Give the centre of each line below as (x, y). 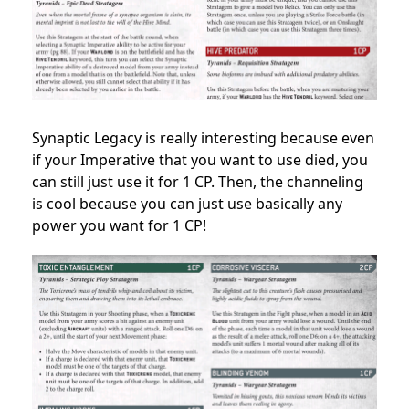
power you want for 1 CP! (119, 225)
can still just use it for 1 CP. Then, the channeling (198, 181)
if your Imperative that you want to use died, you (200, 159)
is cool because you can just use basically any (187, 203)
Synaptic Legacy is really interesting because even (203, 137)
